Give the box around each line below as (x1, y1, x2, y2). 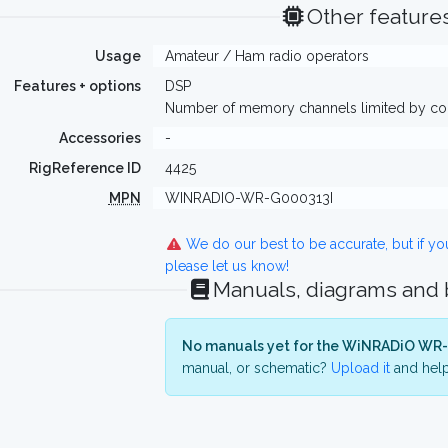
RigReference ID (28, 160, 141, 176)
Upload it (330, 360, 390, 376)
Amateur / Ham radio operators (164, 48, 369, 64)
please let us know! (164, 258, 289, 274)
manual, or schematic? (181, 360, 331, 376)
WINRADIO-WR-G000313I (164, 190, 333, 206)
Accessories (58, 130, 141, 146)
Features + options (13, 78, 141, 94)
